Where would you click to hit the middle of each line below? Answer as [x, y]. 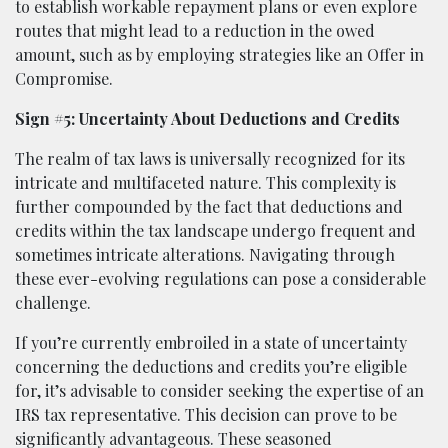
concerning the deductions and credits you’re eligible [211, 366]
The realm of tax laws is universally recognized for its [210, 158]
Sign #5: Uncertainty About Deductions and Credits [207, 118]
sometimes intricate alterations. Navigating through [205, 254]
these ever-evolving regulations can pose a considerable [220, 278]
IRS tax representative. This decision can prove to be [206, 414]
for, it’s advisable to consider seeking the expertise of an [219, 390]
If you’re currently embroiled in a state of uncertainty [211, 342]
